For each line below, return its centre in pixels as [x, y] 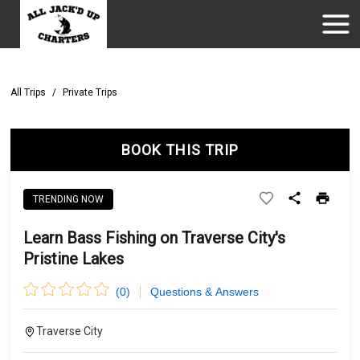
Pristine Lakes [74, 259]
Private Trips [90, 92]
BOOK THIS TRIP [180, 150]
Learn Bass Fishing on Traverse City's [155, 238]
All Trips [29, 92]
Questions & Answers [204, 291]
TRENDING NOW [69, 199]
